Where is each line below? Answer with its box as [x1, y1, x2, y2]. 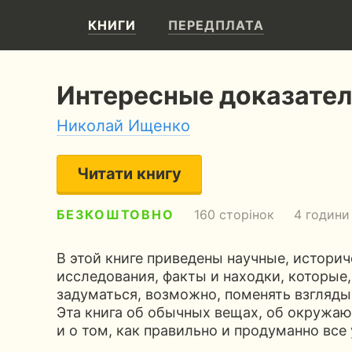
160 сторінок [193, 207, 274, 222]
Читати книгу [77, 164, 181, 183]
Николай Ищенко [57, 116, 190, 135]
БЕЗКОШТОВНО [57, 207, 174, 222]
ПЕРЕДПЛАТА [168, 17, 264, 33]
